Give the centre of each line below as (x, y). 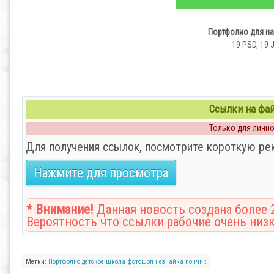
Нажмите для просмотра (101, 173)
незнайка (169, 261)
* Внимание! (60, 209)
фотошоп (140, 261)
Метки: (37, 261)
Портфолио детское (76, 261)
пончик (196, 261)
